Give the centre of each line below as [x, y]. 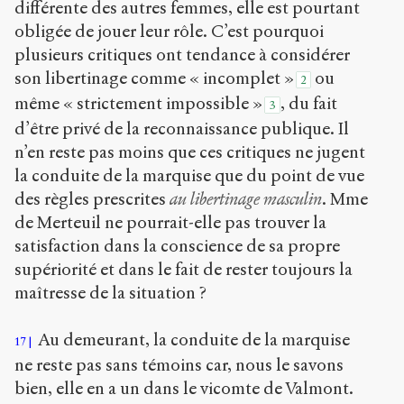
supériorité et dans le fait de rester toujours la [184, 269]
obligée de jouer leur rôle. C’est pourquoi [169, 31]
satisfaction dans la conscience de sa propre [177, 245]
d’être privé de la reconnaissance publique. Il [182, 128]
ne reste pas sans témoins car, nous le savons [179, 365]
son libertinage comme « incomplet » [154, 78]
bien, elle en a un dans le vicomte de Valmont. [184, 389]
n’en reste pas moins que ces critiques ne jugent [190, 151]
